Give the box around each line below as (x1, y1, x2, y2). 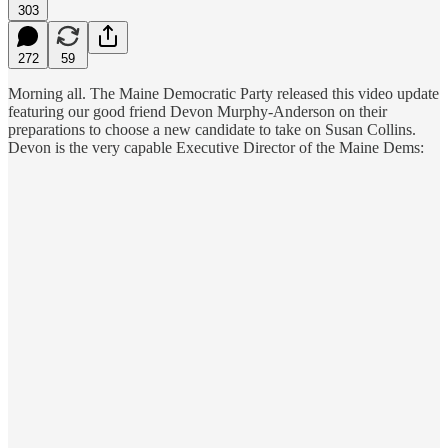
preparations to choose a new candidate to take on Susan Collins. (8, 120, 416, 138)
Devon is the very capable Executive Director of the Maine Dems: (8, 138, 424, 156)
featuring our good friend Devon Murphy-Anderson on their (8, 102, 387, 120)
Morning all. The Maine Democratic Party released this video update (8, 84, 439, 102)
